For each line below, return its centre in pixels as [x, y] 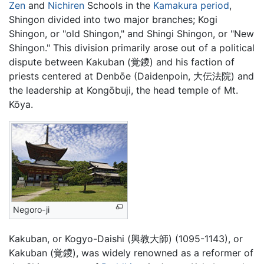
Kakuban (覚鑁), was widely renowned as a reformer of [131, 253]
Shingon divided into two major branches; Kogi [113, 20]
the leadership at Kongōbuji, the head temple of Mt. [123, 90]
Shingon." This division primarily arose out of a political [132, 48]
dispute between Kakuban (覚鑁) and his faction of [122, 62]
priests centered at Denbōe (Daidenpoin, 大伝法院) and [131, 76]
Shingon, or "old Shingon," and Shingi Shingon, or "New [131, 34]
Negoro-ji [31, 210]
